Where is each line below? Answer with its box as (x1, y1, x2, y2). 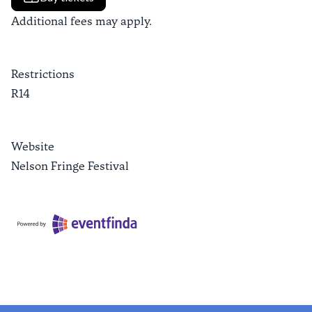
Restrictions (11, 68, 75, 81)
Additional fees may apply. (11, 15, 152, 28)
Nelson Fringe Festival (11, 159, 129, 173)
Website (11, 140, 54, 153)
